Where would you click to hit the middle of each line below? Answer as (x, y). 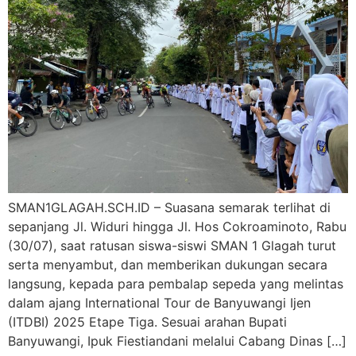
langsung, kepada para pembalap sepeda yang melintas (176, 283)
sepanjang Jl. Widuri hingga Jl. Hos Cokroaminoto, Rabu (177, 226)
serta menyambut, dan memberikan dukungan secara (168, 264)
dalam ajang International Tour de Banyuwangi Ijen (159, 302)
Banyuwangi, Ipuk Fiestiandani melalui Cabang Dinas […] (177, 341)
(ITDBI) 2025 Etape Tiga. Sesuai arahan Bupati (147, 321)
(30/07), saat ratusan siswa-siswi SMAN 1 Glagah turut (172, 245)
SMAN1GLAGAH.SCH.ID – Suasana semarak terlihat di (169, 207)
